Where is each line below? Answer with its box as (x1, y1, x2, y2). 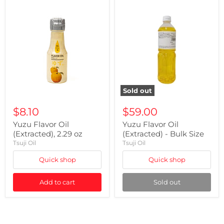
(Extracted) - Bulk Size (122, 129, 204, 138)
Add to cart (39, 178, 75, 186)
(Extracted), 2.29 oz (13, 129, 82, 138)
